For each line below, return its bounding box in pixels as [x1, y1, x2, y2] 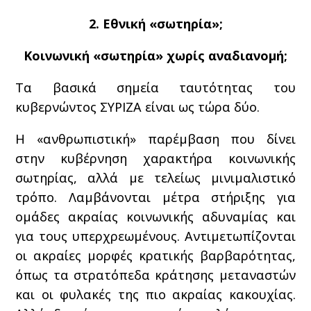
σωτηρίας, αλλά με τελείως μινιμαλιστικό [15, 169, 296, 186]
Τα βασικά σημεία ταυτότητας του [15, 78, 296, 96]
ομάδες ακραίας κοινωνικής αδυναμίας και [15, 208, 296, 225]
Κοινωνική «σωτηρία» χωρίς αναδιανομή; [24, 47, 287, 64]
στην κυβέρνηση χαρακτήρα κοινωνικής [15, 149, 296, 167]
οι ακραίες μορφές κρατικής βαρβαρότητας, [15, 246, 296, 264]
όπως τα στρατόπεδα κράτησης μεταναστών [15, 266, 296, 283]
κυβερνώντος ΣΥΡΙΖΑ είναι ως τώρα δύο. [15, 98, 260, 115]
